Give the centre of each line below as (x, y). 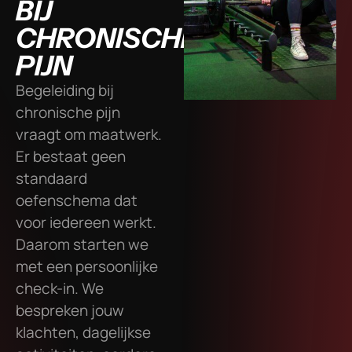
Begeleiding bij (65, 91)
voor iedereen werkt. (86, 223)
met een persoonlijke (87, 267)
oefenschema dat (77, 201)
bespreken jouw (70, 311)
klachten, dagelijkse (83, 333)
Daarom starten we (82, 245)
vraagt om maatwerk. (89, 135)
